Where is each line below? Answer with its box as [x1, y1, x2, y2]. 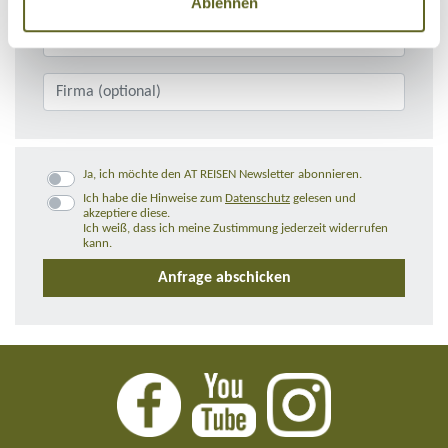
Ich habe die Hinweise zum [83, 192, 225, 206]
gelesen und [290, 192, 356, 206]
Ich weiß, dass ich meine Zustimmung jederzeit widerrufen [83, 222, 388, 236]
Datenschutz [225, 192, 290, 206]
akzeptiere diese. [83, 207, 170, 221]
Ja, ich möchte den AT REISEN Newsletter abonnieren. [83, 168, 362, 182]
